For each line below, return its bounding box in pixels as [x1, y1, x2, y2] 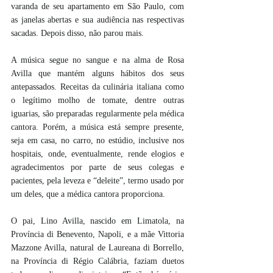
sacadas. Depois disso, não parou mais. [11, 29, 144, 38]
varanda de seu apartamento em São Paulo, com [11, 2, 184, 12]
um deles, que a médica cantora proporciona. [11, 190, 165, 199]
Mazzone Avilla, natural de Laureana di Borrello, [11, 243, 184, 253]
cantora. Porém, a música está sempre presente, [11, 122, 184, 132]
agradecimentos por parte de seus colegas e [11, 163, 184, 172]
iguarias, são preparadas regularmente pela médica [11, 109, 184, 119]
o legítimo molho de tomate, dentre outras [11, 96, 184, 105]
